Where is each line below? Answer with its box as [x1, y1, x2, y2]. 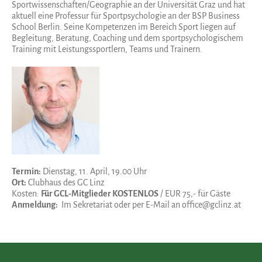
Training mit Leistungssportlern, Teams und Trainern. [12, 44, 202, 54]
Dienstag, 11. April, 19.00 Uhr [41, 167, 147, 176]
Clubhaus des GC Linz [26, 178, 105, 187]
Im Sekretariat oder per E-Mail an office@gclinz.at [58, 200, 241, 209]
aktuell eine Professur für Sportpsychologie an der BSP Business [12, 11, 240, 20]
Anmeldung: [12, 200, 58, 209]
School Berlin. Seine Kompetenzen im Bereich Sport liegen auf [12, 22, 236, 32]
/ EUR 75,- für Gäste [158, 189, 230, 198]
